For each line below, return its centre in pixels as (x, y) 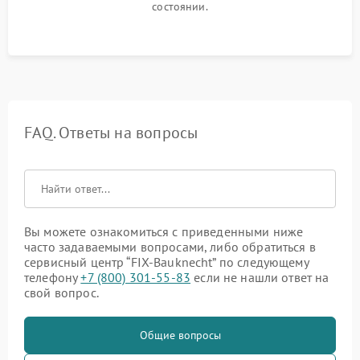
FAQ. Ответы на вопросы (111, 133)
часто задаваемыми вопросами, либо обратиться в (170, 247)
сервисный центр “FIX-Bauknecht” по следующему (166, 262)
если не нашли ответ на (260, 278)
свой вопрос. (61, 293)
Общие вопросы (180, 335)
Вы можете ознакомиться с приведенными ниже (164, 232)
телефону (53, 278)
